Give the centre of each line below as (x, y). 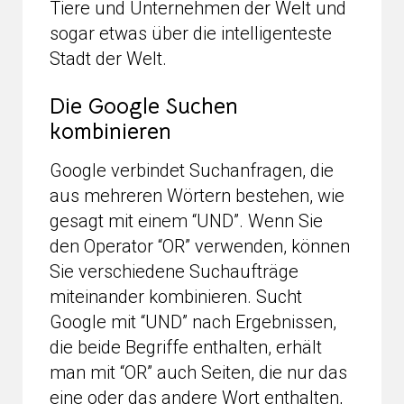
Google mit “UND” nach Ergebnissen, (193, 321)
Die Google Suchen (144, 106)
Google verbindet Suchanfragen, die (192, 170)
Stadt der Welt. (108, 58)
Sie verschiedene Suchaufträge (174, 271)
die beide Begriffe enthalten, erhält (186, 347)
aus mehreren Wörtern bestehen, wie (197, 195)
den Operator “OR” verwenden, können (200, 246)
